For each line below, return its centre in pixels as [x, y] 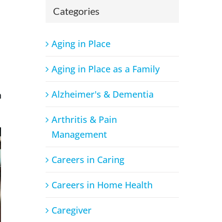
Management [79, 134]
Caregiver [71, 210]
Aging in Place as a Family [105, 69]
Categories [76, 11]
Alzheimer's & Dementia [102, 94]
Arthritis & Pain [84, 119]
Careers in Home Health [102, 185]
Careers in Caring [88, 159]
